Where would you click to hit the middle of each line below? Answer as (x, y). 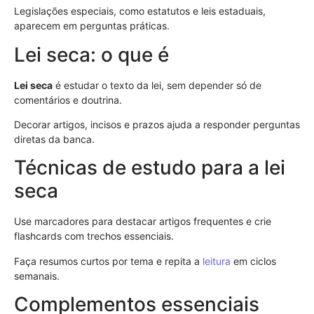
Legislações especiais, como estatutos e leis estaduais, (140, 11)
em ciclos (253, 261)
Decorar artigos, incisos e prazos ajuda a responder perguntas (157, 124)
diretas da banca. (54, 139)
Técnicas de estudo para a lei (150, 168)
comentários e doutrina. (68, 100)
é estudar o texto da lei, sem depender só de (157, 85)
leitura (217, 261)
